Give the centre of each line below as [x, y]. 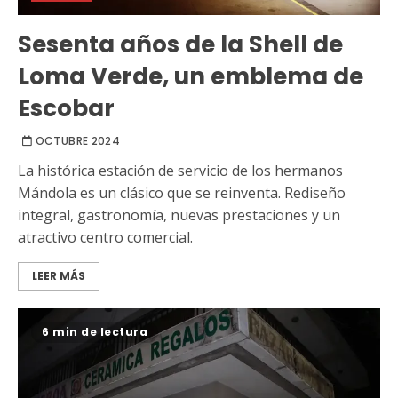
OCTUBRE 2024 [78, 141]
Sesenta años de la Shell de [180, 44]
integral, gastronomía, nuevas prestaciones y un [179, 215]
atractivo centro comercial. [105, 237]
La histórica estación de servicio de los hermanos [180, 171]
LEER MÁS [59, 276]
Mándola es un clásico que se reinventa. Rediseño [182, 193]
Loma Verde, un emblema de [191, 76]
